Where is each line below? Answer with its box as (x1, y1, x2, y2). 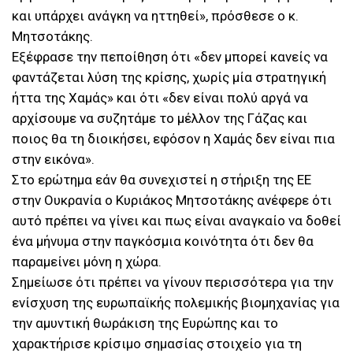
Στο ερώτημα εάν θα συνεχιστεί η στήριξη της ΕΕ (12, 172, 311, 188)
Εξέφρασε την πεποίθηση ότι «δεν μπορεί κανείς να (12, 49, 328, 65)
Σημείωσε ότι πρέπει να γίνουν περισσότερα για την (12, 274, 333, 291)
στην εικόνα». (12, 151, 95, 168)
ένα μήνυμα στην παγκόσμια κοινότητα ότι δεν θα (12, 233, 314, 250)
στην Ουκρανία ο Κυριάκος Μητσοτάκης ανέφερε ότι (12, 192, 332, 209)
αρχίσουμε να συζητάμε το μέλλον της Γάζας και (12, 110, 307, 127)
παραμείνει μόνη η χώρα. (12, 254, 162, 270)
